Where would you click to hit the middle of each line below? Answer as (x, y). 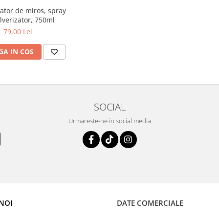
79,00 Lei (18, 32)
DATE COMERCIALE (150, 203)
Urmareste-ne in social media (109, 121)
